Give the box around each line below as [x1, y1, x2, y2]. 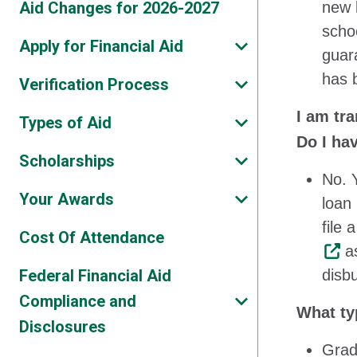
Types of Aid [19, 113, 112, 132]
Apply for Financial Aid [19, 37, 183, 56]
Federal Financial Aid [19, 266, 171, 285]
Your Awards [19, 190, 114, 209]
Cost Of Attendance [19, 228, 164, 247]
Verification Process [19, 75, 169, 94]
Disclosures [19, 317, 106, 336]
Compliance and [19, 292, 136, 311]
